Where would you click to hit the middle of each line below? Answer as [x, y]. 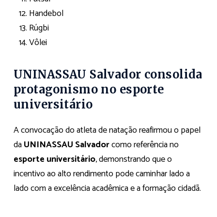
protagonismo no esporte [89, 89]
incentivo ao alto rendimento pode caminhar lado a [102, 174]
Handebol [46, 13]
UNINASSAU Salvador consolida [108, 74]
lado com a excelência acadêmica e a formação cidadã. [107, 189]
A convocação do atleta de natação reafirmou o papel [107, 131]
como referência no [144, 145]
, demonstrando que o [134, 160]
